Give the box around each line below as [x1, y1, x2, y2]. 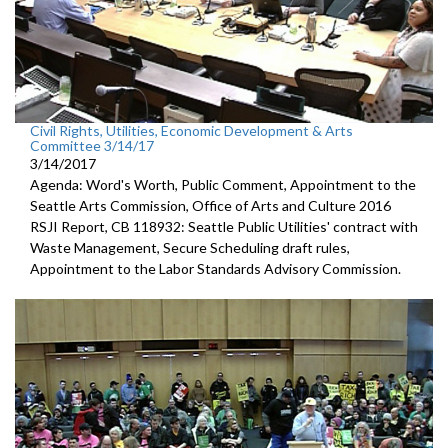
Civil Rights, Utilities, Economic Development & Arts [30, 122, 353, 140]
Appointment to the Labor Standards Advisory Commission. [30, 260, 401, 278]
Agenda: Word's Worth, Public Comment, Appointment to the [30, 176, 416, 194]
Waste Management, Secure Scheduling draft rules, [30, 239, 350, 257]
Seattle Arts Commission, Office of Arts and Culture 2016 [30, 197, 391, 215]
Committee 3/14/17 [30, 137, 154, 155]
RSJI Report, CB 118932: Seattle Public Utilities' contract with [30, 218, 418, 236]
